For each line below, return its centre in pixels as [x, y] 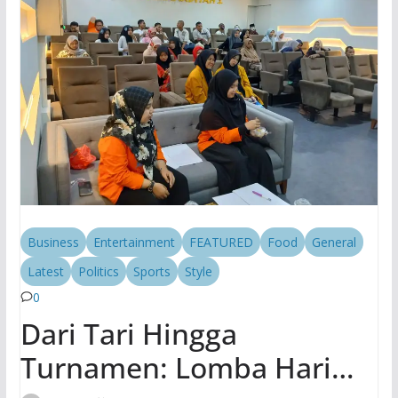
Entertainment [134, 242]
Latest [45, 271]
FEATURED [221, 242]
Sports [151, 271]
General [334, 242]
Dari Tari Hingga [128, 333]
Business [53, 242]
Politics [98, 271]
